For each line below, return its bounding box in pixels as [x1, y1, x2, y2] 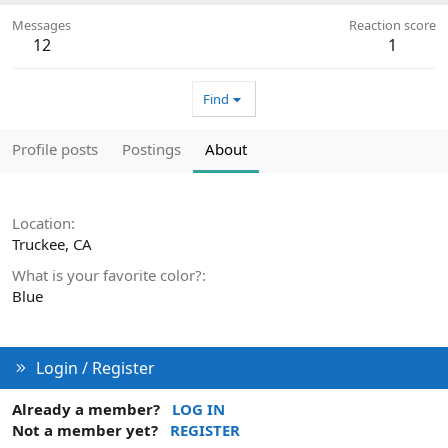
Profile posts [12, 139, 98, 160]
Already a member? [12, 399, 160, 420]
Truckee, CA [12, 234, 92, 255]
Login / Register [35, 357, 155, 380]
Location [12, 213, 71, 234]
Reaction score [349, 16, 436, 35]
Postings [122, 139, 181, 160]
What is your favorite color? [12, 265, 202, 286]
